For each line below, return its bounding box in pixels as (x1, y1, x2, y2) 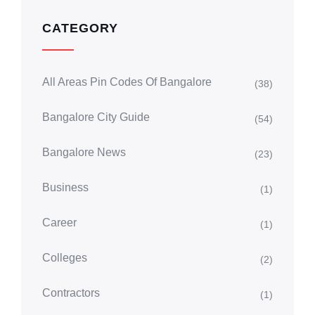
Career (42, 216, 77, 229)
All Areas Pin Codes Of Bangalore (42, 75, 212, 88)
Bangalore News (42, 146, 126, 158)
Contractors (42, 286, 100, 299)
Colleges (42, 251, 87, 264)
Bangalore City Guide (42, 110, 150, 123)
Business (42, 181, 89, 193)
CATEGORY (42, 20, 118, 35)
